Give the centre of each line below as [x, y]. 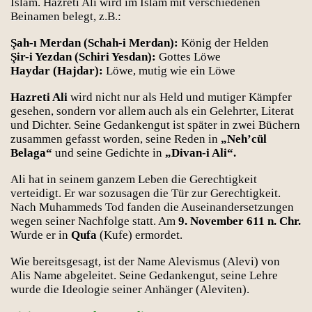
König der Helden [224, 43]
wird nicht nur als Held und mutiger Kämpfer [180, 97]
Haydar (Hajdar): [57, 71]
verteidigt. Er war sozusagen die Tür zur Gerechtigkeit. [146, 193]
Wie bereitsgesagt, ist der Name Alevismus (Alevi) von [145, 262]
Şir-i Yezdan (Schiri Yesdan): [83, 57]
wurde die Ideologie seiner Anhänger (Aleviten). [130, 289]
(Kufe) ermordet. [140, 235]
